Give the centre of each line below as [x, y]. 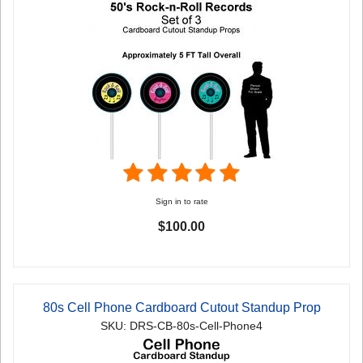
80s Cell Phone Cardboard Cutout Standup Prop [181, 307]
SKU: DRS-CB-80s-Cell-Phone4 [181, 326]
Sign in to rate [181, 201]
